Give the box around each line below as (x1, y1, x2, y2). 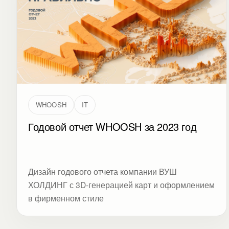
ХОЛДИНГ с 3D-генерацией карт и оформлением (28, 178, 215, 190)
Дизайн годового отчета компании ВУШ (28, 165, 177, 177)
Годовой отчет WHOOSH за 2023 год (28, 119, 197, 134)
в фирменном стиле (28, 192, 104, 203)
